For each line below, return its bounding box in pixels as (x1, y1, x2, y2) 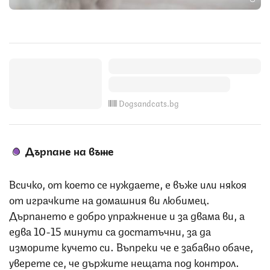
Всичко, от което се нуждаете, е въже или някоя (9, 175, 246, 191)
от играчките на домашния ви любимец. (9, 190, 210, 207)
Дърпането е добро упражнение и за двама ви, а (9, 206, 245, 222)
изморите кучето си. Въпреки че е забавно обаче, (9, 237, 253, 254)
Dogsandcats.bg (119, 96, 179, 108)
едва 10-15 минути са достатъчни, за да (9, 222, 211, 238)
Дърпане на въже (25, 142, 114, 158)
